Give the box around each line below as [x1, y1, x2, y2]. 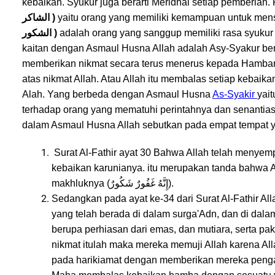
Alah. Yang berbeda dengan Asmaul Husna [22, 89, 212, 100]
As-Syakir [212, 89, 257, 100]
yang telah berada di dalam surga [52, 209, 197, 220]
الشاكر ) [50, 12, 58, 23]
